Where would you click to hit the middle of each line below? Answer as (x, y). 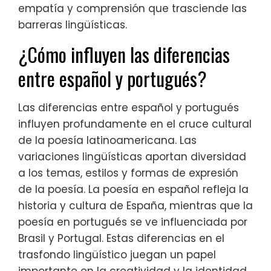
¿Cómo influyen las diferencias (124, 54)
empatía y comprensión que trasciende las (132, 9)
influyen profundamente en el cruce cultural (135, 124)
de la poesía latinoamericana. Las (107, 141)
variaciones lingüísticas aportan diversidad (132, 157)
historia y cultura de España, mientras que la (135, 206)
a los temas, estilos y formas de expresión (128, 173)
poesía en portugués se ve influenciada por (133, 222)
